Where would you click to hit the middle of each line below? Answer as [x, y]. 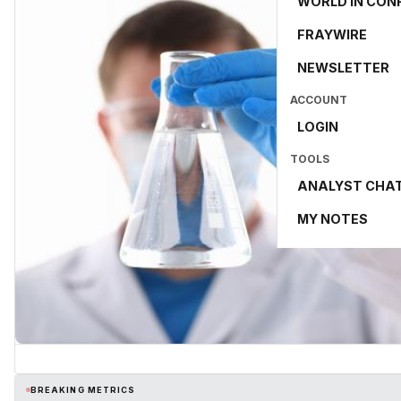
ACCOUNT [319, 100]
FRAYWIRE [332, 34]
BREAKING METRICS [83, 389]
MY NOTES [333, 219]
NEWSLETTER [343, 68]
